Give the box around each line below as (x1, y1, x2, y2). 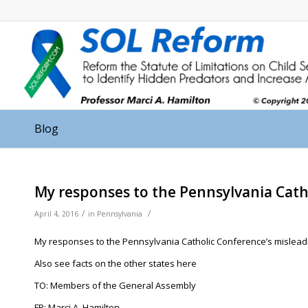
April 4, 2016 (34, 209, 78, 219)
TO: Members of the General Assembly (34, 279, 196, 292)
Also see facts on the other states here (34, 257, 197, 270)
